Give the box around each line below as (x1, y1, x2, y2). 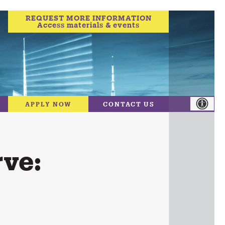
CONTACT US (102, 100, 155, 107)
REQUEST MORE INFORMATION (25, 14, 152, 22)
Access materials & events (37, 21, 140, 29)
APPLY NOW (25, 100, 72, 107)
